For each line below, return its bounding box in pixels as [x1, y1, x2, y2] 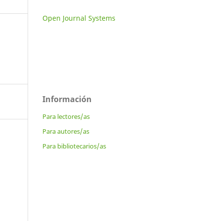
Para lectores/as [42, 111, 90, 121]
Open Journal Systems [42, 13, 115, 23]
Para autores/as [42, 126, 89, 136]
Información [42, 93, 92, 105]
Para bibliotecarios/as [42, 141, 106, 150]
